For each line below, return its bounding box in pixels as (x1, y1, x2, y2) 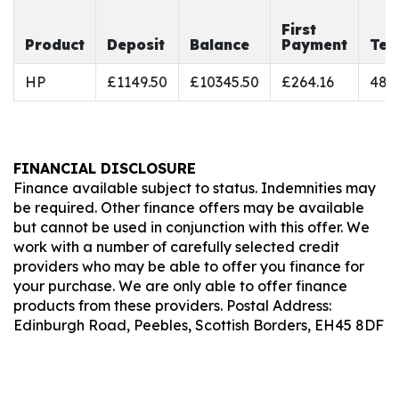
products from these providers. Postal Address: (13, 296, 331, 314)
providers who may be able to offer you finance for (13, 256, 364, 275)
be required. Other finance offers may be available (13, 198, 364, 216)
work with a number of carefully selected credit (13, 237, 339, 256)
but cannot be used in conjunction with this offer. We (13, 217, 370, 236)
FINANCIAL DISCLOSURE (13, 159, 196, 177)
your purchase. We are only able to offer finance (13, 276, 347, 295)
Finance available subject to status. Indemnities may (13, 178, 376, 197)
